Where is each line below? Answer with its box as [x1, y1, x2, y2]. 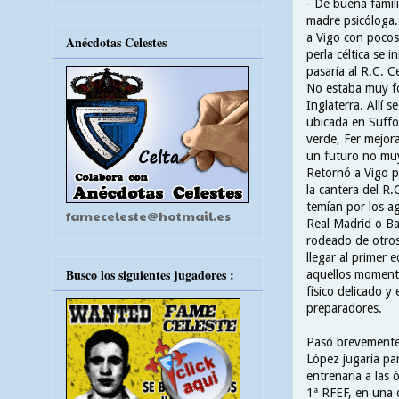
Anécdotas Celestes [66, 33, 167, 53]
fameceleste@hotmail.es [66, 207, 231, 225]
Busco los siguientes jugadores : [66, 265, 234, 284]
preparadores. [306, 300, 382, 315]
